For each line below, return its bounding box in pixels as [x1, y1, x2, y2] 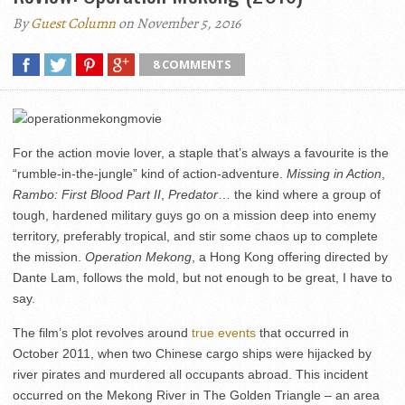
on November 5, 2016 [116, 14, 240, 33]
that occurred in [256, 325, 349, 340]
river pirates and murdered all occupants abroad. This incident [13, 367, 368, 381]
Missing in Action [287, 166, 381, 181]
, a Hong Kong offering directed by [192, 250, 388, 264]
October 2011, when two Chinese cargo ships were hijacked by [13, 346, 372, 361]
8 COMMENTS [153, 56, 231, 72]
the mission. [13, 250, 85, 264]
